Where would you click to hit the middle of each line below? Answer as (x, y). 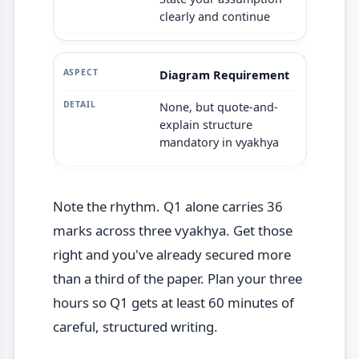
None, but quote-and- (218, 107)
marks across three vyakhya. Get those (172, 231)
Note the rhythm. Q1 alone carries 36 (167, 207)
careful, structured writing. (135, 327)
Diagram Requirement (224, 75)
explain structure (206, 125)
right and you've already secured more (171, 255)
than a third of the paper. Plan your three (177, 279)
